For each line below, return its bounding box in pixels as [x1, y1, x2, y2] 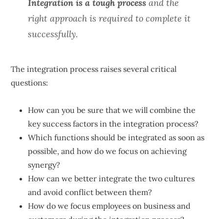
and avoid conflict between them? [28, 187, 153, 197]
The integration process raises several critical [11, 64, 177, 74]
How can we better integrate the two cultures [28, 173, 195, 183]
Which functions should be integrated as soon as [28, 132, 205, 142]
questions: [11, 77, 48, 88]
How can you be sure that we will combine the [28, 105, 196, 115]
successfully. [28, 27, 78, 40]
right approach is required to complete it [28, 12, 191, 24]
